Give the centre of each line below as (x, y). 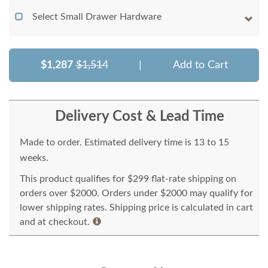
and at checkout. (55, 222)
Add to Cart (200, 66)
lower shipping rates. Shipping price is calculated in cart (136, 208)
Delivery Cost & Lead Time (139, 117)
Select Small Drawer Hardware (97, 17)
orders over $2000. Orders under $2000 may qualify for (136, 194)
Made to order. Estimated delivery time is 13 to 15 (124, 143)
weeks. (34, 158)
